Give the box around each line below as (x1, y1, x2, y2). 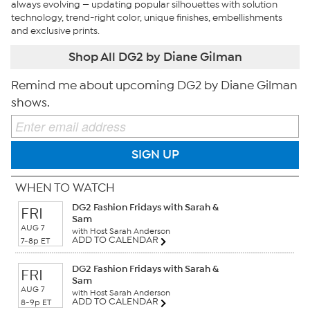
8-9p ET (21, 297, 51, 307)
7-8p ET (21, 235, 50, 246)
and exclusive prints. (11, 24, 100, 37)
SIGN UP (131, 147, 179, 163)
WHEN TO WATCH (15, 180, 115, 195)
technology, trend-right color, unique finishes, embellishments (11, 11, 282, 24)
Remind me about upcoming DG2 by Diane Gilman (11, 77, 298, 93)
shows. (11, 95, 50, 110)
